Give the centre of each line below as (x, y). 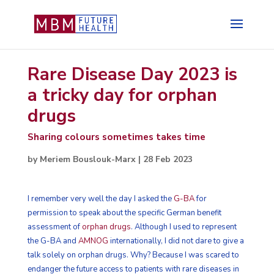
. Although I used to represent (183, 227)
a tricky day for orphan (122, 95)
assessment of (54, 227)
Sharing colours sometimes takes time (116, 136)
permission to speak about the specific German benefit (124, 213)
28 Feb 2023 (168, 159)
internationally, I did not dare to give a (176, 241)
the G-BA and (53, 241)
